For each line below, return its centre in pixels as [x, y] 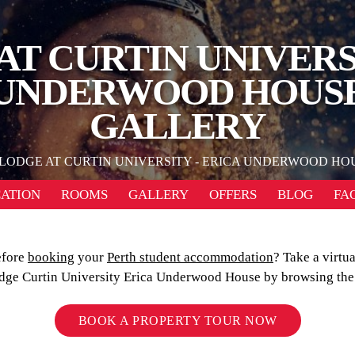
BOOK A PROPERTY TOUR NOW [177, 320]
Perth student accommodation [190, 257]
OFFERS [233, 195]
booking [51, 257]
